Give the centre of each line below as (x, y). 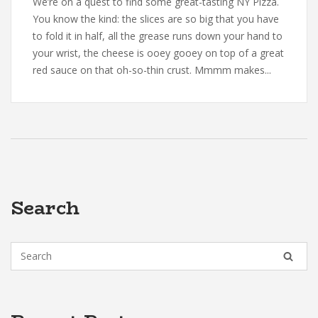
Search (45, 208)
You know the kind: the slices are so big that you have (156, 19)
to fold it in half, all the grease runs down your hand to (158, 36)
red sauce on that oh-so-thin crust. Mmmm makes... (152, 70)
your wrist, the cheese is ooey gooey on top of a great (158, 53)
